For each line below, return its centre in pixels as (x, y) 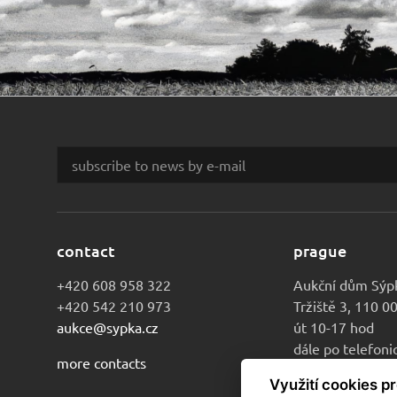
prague (320, 250)
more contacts (101, 362)
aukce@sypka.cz (108, 327)
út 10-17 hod (334, 327)
